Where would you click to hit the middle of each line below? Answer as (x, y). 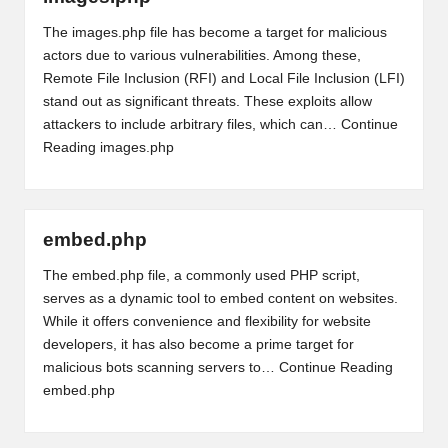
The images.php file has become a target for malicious (214, 32)
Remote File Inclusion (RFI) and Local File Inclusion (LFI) (223, 78)
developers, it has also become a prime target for (198, 344)
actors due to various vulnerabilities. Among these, (201, 55)
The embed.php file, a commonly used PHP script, (201, 275)
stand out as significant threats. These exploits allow (207, 101)
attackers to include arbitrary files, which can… (191, 124)
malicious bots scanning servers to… (160, 367)
